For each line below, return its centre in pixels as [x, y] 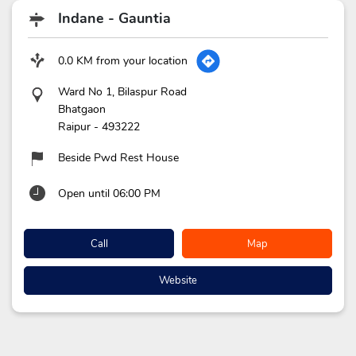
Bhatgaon [82, 110]
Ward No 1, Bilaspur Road [122, 92]
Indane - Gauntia [114, 19]
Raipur [74, 127]
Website [178, 281]
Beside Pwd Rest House [118, 158]
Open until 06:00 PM [109, 194]
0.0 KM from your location [123, 60]
